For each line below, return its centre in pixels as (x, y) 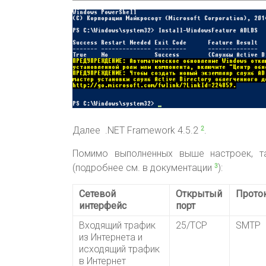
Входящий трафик (117, 226)
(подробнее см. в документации (142, 168)
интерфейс (103, 206)
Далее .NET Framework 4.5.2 (135, 131)
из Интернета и (111, 237)
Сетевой (97, 194)
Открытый (199, 194)
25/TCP (191, 226)
